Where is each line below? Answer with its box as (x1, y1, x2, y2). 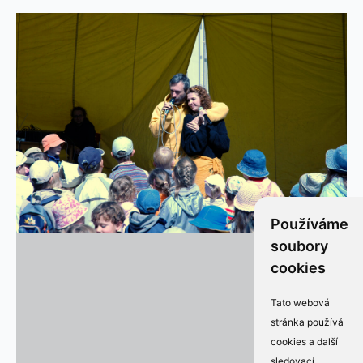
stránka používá (270, 316, 344, 328)
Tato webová (270, 297, 330, 309)
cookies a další (270, 335, 338, 348)
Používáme (270, 216, 348, 233)
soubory (270, 237, 328, 254)
